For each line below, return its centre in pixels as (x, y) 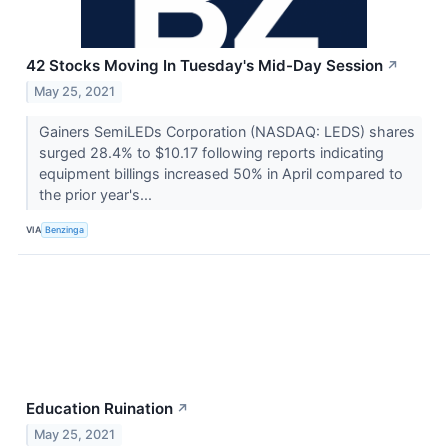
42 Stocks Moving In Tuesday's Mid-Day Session (204, 65)
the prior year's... (97, 194)
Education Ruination (99, 408)
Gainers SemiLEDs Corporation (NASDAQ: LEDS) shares (226, 131)
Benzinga (65, 230)
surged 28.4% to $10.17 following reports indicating (211, 152)
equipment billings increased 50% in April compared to (220, 173)
